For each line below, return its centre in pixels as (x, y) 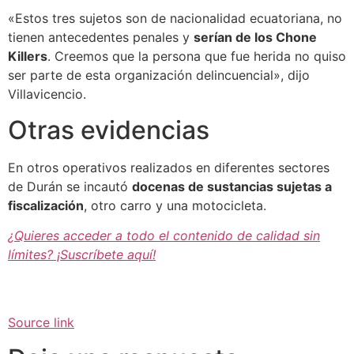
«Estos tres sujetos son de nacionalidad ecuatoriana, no (175, 19)
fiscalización (46, 205)
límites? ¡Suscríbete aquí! (82, 255)
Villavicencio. (47, 94)
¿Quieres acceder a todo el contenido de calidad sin (164, 236)
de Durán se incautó (70, 186)
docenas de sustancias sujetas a (232, 186)
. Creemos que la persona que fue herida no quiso (197, 56)
